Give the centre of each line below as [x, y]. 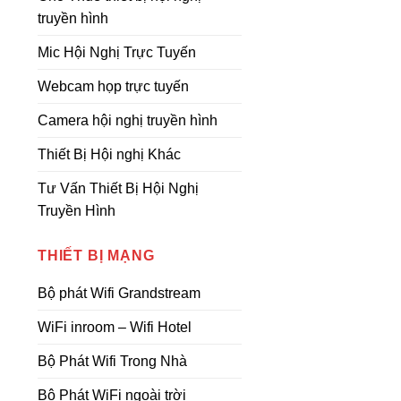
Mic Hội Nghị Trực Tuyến [117, 52]
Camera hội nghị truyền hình [128, 120]
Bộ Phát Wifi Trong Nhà [112, 361]
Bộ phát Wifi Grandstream [119, 293]
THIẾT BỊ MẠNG [96, 256]
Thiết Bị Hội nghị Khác [109, 154]
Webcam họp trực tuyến [113, 86]
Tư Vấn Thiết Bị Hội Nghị [118, 188]
